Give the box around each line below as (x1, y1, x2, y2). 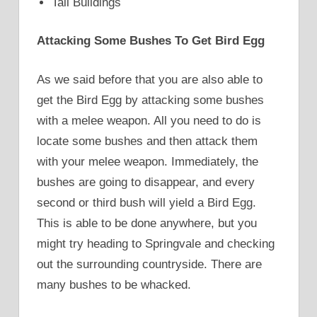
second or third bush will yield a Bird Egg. (37, 195, 256, 209)
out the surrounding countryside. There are (37, 257, 262, 271)
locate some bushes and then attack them (37, 134, 258, 148)
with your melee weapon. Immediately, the (37, 154, 258, 168)
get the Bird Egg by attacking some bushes (37, 93, 264, 107)
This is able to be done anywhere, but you (37, 216, 257, 230)
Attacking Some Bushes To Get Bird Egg (37, 34, 265, 48)
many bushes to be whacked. (37, 277, 191, 292)
